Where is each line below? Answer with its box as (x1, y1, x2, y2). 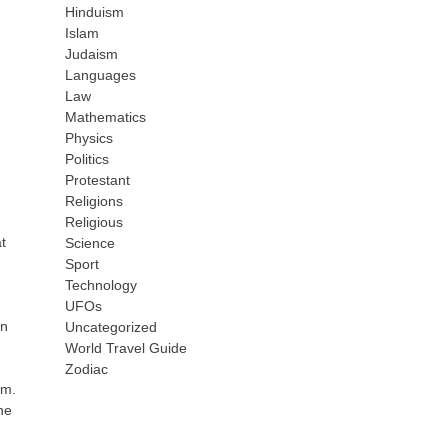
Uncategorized (65, 319, 158, 335)
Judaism (65, 46, 119, 62)
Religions (65, 193, 124, 209)
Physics (65, 130, 114, 146)
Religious (65, 214, 124, 230)
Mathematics (65, 109, 147, 125)
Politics (65, 151, 110, 167)
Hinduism (65, 4, 125, 20)
